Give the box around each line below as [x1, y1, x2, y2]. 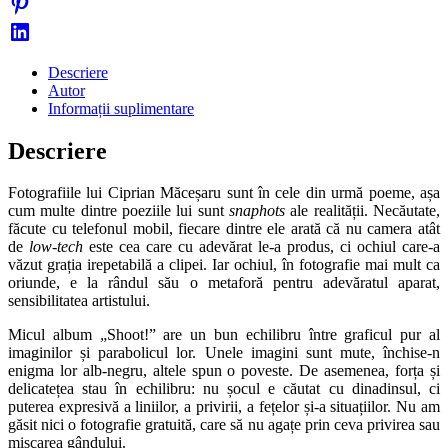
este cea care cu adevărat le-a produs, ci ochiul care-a [83, 238, 440, 256]
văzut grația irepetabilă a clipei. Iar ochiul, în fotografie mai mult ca [8, 256, 440, 274]
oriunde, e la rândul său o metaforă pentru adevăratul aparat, [8, 274, 440, 292]
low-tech [29, 238, 83, 256]
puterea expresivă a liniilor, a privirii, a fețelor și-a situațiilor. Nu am [8, 398, 440, 416]
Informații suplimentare [48, 99, 194, 117]
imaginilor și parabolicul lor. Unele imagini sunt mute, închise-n [8, 344, 440, 362]
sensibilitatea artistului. [8, 292, 150, 310]
